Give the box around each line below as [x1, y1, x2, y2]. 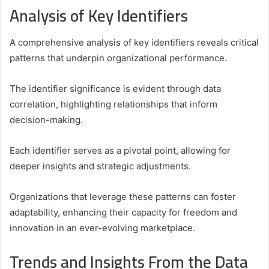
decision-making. [10, 114, 83, 126]
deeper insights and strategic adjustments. [10, 160, 191, 172]
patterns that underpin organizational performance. [10, 52, 227, 64]
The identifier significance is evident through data [10, 83, 221, 95]
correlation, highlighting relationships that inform [10, 98, 217, 110]
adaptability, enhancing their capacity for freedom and [10, 207, 237, 219]
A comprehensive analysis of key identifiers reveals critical [10, 37, 259, 49]
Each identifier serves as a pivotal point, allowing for [10, 145, 231, 157]
